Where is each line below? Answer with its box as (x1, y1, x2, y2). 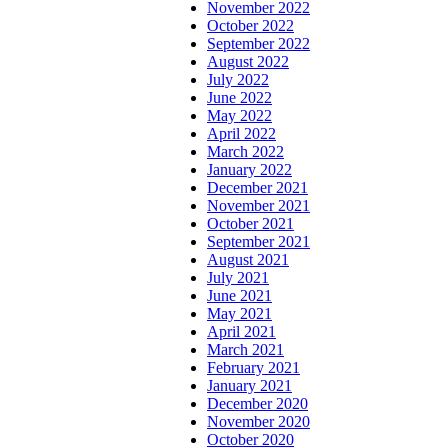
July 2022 (207, 71, 269, 89)
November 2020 (207, 413, 310, 431)
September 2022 (207, 35, 310, 53)
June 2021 (207, 287, 272, 305)
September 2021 (207, 233, 310, 251)
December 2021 (207, 179, 308, 197)
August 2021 (207, 251, 289, 269)
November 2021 (207, 197, 310, 215)
